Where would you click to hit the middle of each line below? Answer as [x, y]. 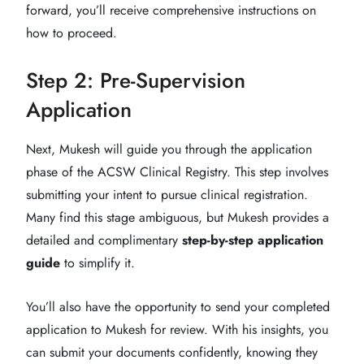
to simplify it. [97, 262]
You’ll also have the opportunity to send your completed [178, 306]
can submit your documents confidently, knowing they [172, 352]
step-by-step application [253, 240]
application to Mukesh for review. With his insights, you [177, 329]
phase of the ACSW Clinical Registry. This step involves [177, 171]
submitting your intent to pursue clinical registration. [167, 194]
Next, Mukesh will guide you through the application [169, 149]
